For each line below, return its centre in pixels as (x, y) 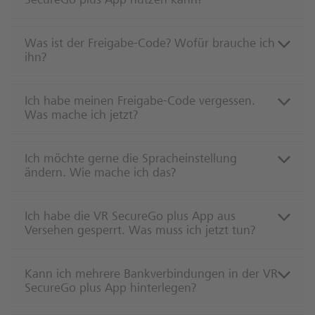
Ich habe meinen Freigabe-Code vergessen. (140, 102)
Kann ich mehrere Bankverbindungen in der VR (151, 275)
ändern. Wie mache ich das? (100, 174)
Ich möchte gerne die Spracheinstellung (131, 160)
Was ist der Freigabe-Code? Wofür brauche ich (150, 45)
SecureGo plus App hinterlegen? (110, 289)
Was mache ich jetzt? (81, 116)
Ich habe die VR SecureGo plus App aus (130, 218)
